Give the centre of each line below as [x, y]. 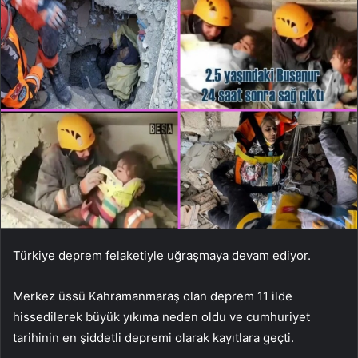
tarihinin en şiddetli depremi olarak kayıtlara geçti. [153, 337]
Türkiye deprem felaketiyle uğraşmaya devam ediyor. [162, 255]
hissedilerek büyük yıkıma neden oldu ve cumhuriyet [161, 316]
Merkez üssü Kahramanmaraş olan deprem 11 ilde [153, 296]
